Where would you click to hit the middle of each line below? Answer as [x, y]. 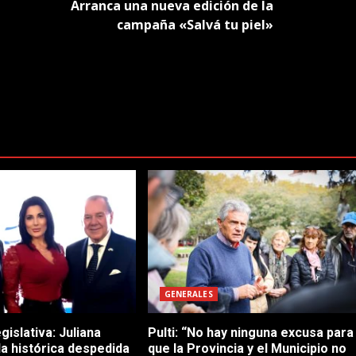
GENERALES [188, 294]
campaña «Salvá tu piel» [195, 24]
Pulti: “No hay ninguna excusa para [250, 333]
